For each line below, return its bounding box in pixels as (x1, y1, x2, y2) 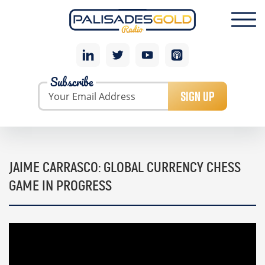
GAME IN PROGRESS (9, 179, 112, 193)
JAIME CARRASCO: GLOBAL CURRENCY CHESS (9, 161, 241, 175)
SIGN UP (180, 87, 215, 105)
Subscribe (50, 70, 93, 92)
